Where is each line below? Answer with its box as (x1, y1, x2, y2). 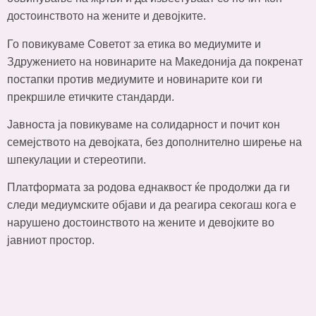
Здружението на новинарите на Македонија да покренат (7, 55, 303, 68)
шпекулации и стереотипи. (7, 154, 146, 166)
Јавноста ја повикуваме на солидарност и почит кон (7, 119, 280, 131)
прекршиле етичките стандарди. (7, 90, 174, 103)
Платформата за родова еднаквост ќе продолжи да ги (7, 181, 290, 194)
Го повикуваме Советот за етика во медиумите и (7, 37, 261, 50)
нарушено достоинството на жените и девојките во (7, 217, 274, 229)
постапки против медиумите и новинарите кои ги (7, 73, 262, 85)
